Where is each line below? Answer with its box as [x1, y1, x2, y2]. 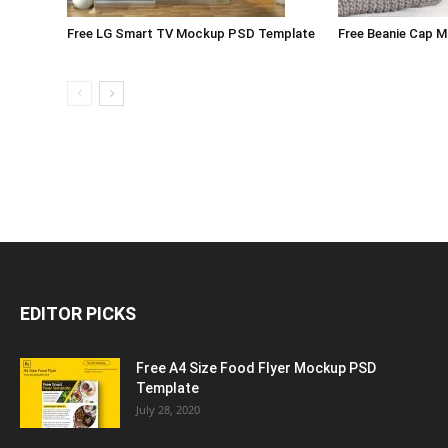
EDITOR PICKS [20, 303, 136, 324]
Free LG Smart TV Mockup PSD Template [67, 26, 316, 41]
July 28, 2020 [136, 402, 200, 417]
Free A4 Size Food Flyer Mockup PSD [136, 360, 376, 376]
